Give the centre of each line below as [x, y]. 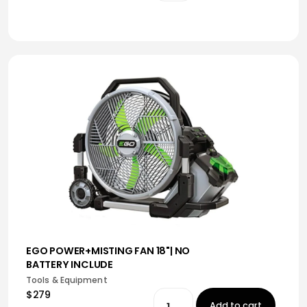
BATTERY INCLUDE [70, 265]
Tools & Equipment [67, 280]
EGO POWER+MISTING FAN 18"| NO [108, 251]
